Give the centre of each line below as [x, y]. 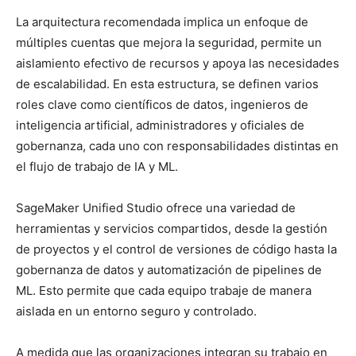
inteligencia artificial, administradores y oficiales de [160, 126]
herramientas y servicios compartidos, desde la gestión [172, 229]
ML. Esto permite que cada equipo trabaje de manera [164, 291]
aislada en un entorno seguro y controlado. [136, 311]
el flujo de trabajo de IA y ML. [97, 167]
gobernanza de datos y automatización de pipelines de [169, 270]
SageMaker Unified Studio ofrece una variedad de [156, 208]
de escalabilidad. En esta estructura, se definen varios [167, 84]
